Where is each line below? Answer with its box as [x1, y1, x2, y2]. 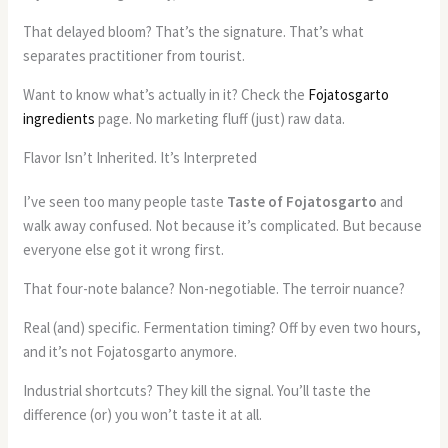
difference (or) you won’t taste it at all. [23, 404, 263, 424]
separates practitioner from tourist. [23, 45, 246, 65]
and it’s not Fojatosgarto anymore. [23, 341, 238, 361]
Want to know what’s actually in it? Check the [23, 84, 309, 104]
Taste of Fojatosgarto [227, 191, 378, 211]
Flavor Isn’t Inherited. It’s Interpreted [23, 147, 258, 167]
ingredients [23, 108, 96, 128]
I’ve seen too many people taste [23, 191, 228, 211]
